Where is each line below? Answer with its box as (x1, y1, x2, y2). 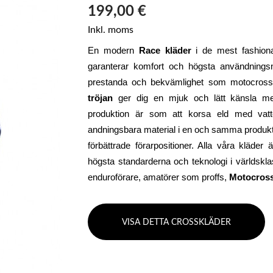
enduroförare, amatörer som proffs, (88, 172, 229, 182)
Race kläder (138, 45, 191, 55)
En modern (88, 45, 139, 55)
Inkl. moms (88, 24, 133, 35)
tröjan (88, 93, 113, 103)
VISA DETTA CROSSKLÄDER (122, 218, 231, 227)
